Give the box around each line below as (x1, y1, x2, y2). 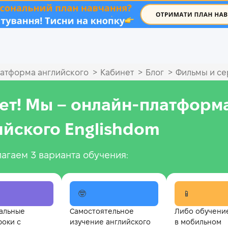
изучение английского (69, 218, 151, 226)
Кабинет (100, 68, 134, 77)
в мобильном (175, 218, 222, 226)
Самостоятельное (69, 207, 134, 216)
